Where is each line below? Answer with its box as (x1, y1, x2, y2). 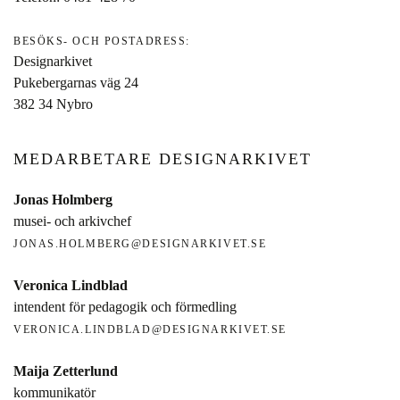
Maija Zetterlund (13, 362, 118, 379)
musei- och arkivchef (13, 212, 131, 229)
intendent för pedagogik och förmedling (13, 298, 237, 314)
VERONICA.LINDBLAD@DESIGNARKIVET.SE (13, 322, 287, 336)
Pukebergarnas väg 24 (13, 74, 138, 90)
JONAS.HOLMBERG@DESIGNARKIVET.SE (13, 237, 267, 250)
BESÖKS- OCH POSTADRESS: (13, 34, 190, 47)
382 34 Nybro (13, 96, 93, 112)
